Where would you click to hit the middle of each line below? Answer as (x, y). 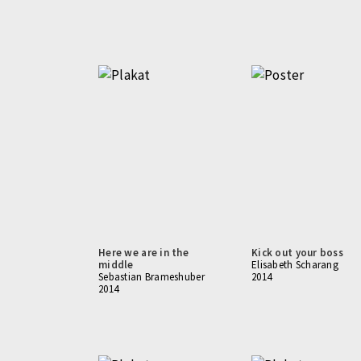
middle (116, 265)
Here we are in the (144, 253)
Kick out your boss (298, 253)
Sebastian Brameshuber (151, 277)
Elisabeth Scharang (295, 265)
